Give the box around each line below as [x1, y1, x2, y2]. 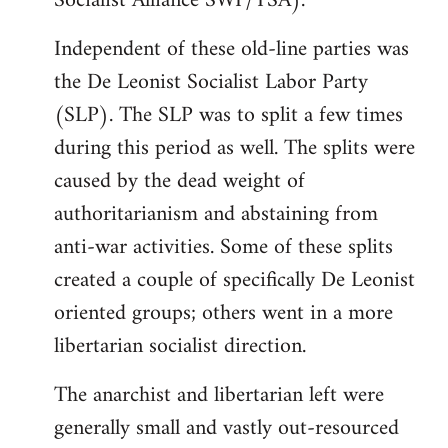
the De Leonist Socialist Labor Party [54, 63, 368, 102]
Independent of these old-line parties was [54, 30, 409, 69]
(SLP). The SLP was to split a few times [54, 96, 403, 135]
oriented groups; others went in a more [54, 294, 393, 333]
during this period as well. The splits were [54, 129, 415, 168]
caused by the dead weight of [54, 162, 305, 201]
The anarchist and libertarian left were [54, 376, 384, 415]
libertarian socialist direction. [54, 327, 306, 366]
